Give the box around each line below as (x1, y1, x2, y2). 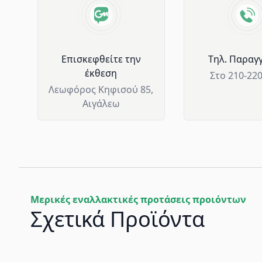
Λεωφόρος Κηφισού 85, (49, 83, 154, 96)
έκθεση (85, 67, 118, 80)
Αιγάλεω (82, 97, 120, 110)
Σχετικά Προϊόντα (30, 205, 205, 233)
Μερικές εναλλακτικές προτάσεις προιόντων (30, 193, 246, 206)
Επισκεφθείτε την (61, 53, 141, 65)
